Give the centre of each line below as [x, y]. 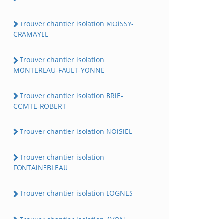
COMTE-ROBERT [40, 106]
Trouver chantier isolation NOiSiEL [76, 131]
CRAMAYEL [31, 34]
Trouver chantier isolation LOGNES [76, 193]
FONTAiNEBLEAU [41, 168]
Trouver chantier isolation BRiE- [71, 95]
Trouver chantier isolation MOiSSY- [77, 24]
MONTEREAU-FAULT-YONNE [59, 70]
